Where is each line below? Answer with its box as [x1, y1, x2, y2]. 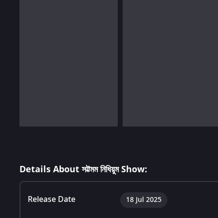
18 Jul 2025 [126, 194, 162, 205]
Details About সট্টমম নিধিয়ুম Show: [19, 163, 147, 176]
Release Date [28, 193, 75, 205]
